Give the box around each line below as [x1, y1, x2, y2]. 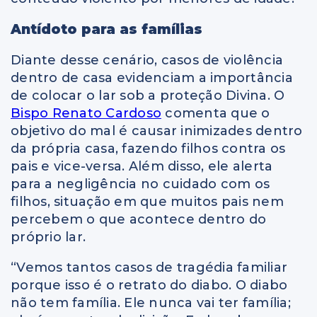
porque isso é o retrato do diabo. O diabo [11, 277, 288, 294]
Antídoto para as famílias [11, 21, 207, 38]
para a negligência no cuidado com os [11, 176, 270, 192]
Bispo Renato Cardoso [11, 105, 161, 122]
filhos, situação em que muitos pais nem [11, 194, 284, 210]
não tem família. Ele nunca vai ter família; [11, 295, 291, 311]
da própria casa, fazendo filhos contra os [11, 141, 286, 157]
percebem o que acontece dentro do [11, 212, 267, 228]
